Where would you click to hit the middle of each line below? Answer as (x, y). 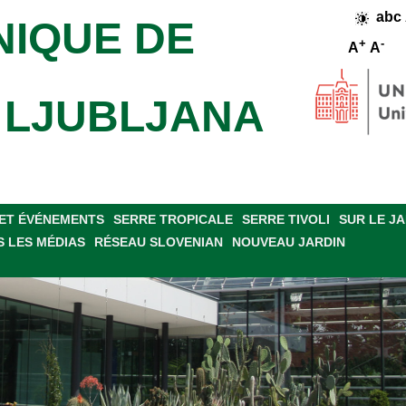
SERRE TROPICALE (173, 219)
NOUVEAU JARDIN (289, 242)
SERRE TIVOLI (286, 219)
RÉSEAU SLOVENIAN (159, 242)
